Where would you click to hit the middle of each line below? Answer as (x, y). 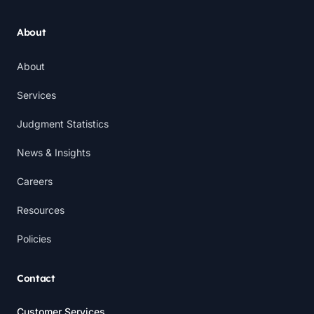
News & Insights (54, 152)
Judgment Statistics (63, 124)
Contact (36, 278)
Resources (41, 210)
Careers (35, 181)
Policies (34, 239)
